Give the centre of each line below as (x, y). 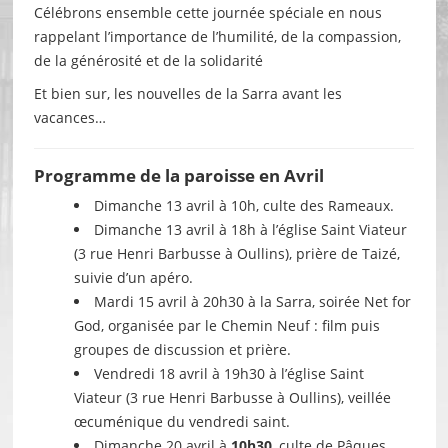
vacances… (69, 117)
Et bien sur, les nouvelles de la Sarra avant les (187, 93)
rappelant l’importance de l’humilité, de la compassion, (217, 36)
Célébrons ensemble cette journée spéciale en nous (207, 12)
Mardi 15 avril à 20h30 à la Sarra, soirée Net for (252, 301)
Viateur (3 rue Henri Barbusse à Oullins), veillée (232, 397)
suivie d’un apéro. (133, 277)
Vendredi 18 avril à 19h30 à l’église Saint (228, 373)
